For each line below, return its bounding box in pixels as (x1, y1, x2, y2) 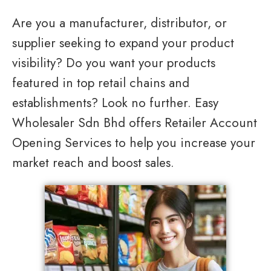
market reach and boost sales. (12, 154, 174, 172)
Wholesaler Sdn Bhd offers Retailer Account (12, 114, 257, 132)
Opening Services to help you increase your (12, 134, 255, 152)
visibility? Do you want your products (12, 54, 215, 72)
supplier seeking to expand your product (12, 34, 234, 52)
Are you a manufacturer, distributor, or (12, 14, 227, 32)
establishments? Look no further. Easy (12, 94, 218, 112)
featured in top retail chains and (12, 74, 189, 92)
